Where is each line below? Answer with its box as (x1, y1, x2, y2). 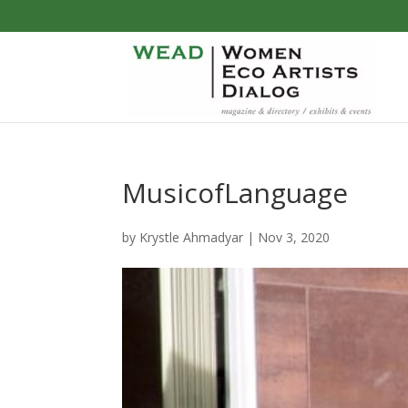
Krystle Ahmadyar (139, 229, 244, 246)
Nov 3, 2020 (258, 229, 331, 246)
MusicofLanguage (122, 174, 349, 211)
